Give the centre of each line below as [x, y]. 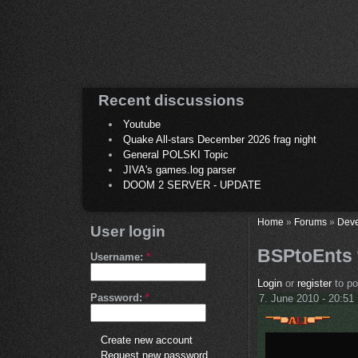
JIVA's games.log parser [179, 170]
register [314, 284]
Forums [310, 222]
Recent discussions [171, 100]
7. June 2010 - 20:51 [306, 299]
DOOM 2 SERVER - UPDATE [192, 185]
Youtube [142, 125]
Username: [118, 257]
